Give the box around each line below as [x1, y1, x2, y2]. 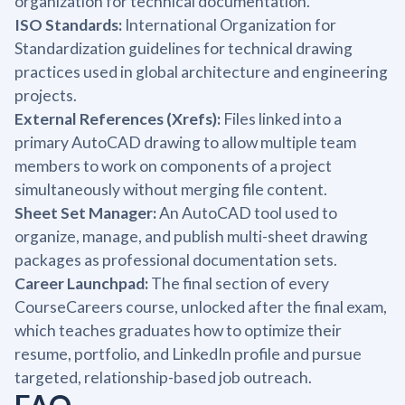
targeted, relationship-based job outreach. [14, 367, 312, 387]
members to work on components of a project [14, 155, 332, 175]
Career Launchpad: [14, 273, 148, 293]
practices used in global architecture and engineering [14, 61, 388, 81]
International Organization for [122, 14, 336, 34]
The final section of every [148, 273, 329, 293]
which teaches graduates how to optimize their [14, 320, 342, 340]
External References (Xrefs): [14, 108, 221, 128]
